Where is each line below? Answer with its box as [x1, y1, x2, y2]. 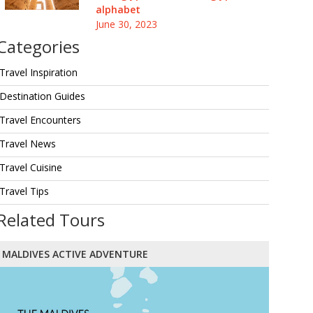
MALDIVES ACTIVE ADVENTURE [2, 247, 148, 261]
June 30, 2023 [95, 17, 157, 31]
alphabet [95, 3, 140, 16]
